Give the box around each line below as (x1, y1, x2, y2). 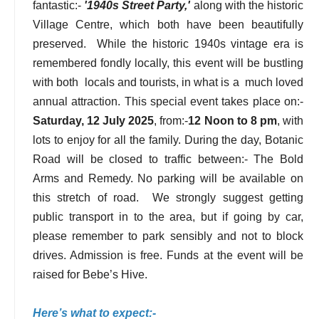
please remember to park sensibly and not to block (33, 229, 303, 242)
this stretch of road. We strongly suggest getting (33, 191, 303, 204)
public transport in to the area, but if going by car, (33, 210, 303, 223)
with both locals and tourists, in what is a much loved (33, 75, 303, 88)
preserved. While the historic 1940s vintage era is (33, 37, 303, 50)
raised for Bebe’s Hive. (33, 268, 147, 281)
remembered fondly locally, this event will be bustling (33, 56, 303, 69)
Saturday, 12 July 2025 (33, 114, 155, 127)
